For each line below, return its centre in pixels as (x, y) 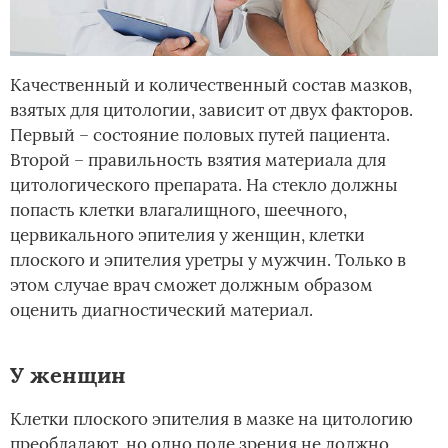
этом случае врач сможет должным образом (191, 284)
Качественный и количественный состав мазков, (211, 84)
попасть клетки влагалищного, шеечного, (178, 209)
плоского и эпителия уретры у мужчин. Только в (208, 259)
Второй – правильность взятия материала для (198, 159)
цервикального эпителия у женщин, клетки (187, 234)
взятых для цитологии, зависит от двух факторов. (211, 109)
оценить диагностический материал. (161, 309)
